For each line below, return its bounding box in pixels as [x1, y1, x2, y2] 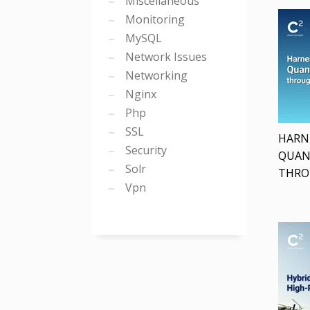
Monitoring [122, 12, 185, 27]
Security [122, 143, 167, 158]
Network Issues [122, 49, 207, 64]
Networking [122, 68, 188, 83]
